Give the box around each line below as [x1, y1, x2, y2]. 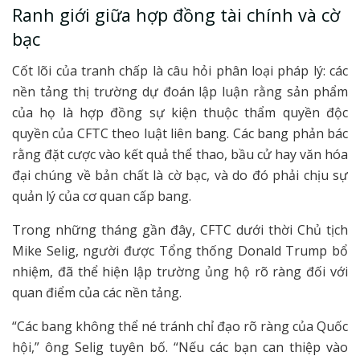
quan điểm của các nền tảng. [12, 284, 182, 302]
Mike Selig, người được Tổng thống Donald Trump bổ [12, 242, 348, 260]
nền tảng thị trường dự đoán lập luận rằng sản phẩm [12, 83, 348, 101]
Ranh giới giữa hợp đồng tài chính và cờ [12, 3, 340, 27]
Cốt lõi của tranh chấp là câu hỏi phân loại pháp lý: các [12, 62, 348, 80]
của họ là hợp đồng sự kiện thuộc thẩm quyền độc [12, 104, 348, 122]
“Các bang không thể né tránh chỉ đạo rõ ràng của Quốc [12, 317, 348, 336]
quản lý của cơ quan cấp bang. [12, 187, 194, 206]
